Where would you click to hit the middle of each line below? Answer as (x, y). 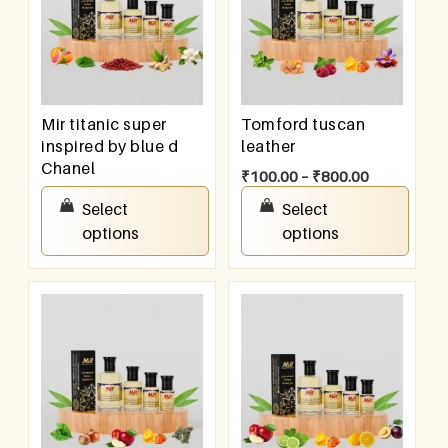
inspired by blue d (110, 146)
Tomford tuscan (303, 124)
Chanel (68, 168)
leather (268, 146)
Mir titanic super (104, 124)
